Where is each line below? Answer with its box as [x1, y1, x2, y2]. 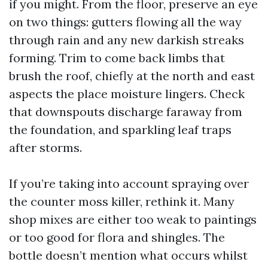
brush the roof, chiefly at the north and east [9, 68, 255, 83]
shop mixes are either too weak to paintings [9, 212, 257, 227]
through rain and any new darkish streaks [9, 32, 244, 47]
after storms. [9, 140, 82, 155]
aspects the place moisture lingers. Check [9, 86, 245, 101]
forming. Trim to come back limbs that [9, 50, 225, 65]
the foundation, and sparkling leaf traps [9, 122, 232, 137]
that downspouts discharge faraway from [9, 104, 242, 119]
